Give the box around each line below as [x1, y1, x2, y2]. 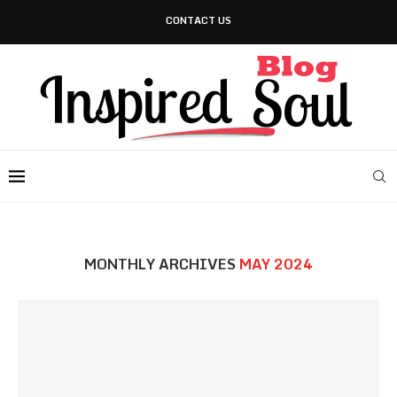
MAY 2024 [239, 253, 313, 276]
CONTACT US [166, 12, 231, 28]
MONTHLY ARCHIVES [84, 253, 239, 276]
